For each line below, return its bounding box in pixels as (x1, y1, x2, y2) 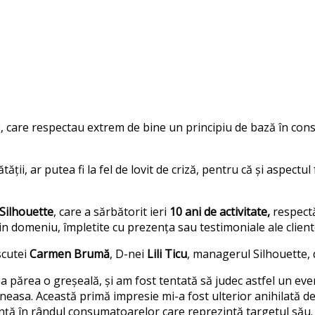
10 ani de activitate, (169, 203, 270, 219)
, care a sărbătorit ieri (53, 203, 169, 219)
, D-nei (110, 245, 147, 262)
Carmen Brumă (30, 245, 110, 262)
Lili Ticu (147, 245, 187, 262)
